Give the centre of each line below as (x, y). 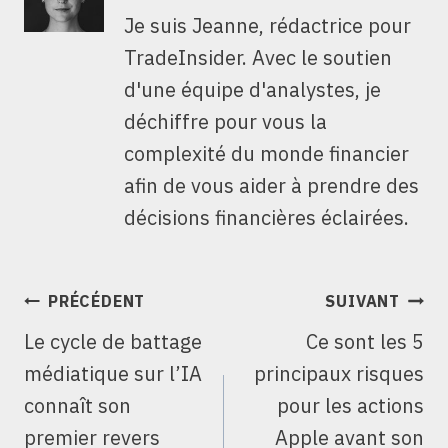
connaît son (77, 406)
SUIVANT (362, 301)
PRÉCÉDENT (97, 301)
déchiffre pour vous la (225, 122)
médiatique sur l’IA (113, 374)
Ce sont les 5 (365, 342)
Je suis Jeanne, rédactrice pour (267, 26)
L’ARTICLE (88, 353)
